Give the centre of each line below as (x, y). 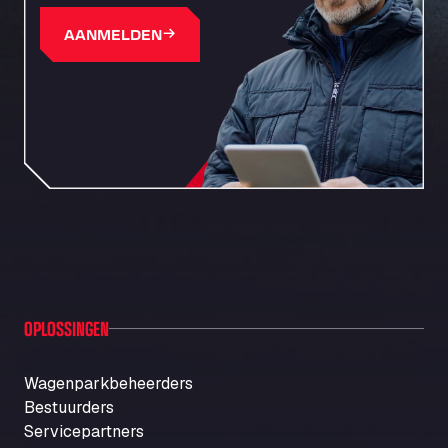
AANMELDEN (113, 34)
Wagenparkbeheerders (108, 383)
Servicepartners (84, 431)
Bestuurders (69, 407)
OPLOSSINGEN (66, 328)
